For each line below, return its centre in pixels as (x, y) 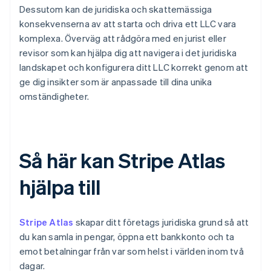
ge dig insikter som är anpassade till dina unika (116, 82)
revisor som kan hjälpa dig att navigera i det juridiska (128, 53)
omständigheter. (54, 96)
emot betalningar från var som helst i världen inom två (132, 251)
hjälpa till (60, 187)
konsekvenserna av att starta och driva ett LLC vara (128, 24)
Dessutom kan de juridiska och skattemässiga (116, 9)
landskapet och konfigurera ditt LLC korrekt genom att (134, 67)
